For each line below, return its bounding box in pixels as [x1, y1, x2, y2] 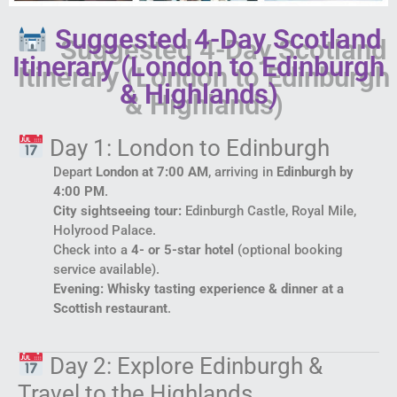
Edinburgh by [276, 163, 354, 180]
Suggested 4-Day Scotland [47, 22, 381, 56]
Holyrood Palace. [53, 222, 156, 238]
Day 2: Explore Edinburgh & [43, 352, 323, 379]
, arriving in [208, 163, 276, 180]
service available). [53, 261, 160, 277]
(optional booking [234, 241, 343, 258]
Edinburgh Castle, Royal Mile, [182, 202, 356, 219]
